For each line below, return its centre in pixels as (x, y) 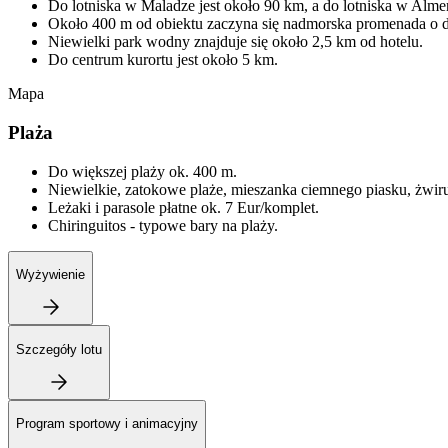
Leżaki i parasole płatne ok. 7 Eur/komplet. (183, 207)
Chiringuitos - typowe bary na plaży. (163, 225)
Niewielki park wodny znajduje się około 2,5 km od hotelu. (235, 42)
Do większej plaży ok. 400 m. (142, 171)
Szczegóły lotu (59, 349)
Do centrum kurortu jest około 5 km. (163, 60)
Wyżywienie (50, 274)
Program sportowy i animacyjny (107, 424)
